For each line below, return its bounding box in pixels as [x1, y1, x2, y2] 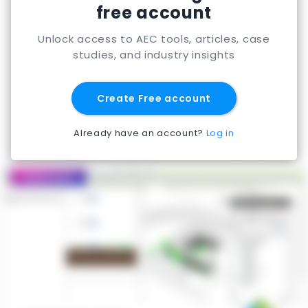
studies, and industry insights [73, 47, 235, 62]
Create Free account [96, 91, 212, 105]
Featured [25, 170, 73, 184]
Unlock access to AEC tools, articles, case [38, 31, 270, 46]
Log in [206, 126, 234, 140]
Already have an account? [74, 126, 203, 140]
